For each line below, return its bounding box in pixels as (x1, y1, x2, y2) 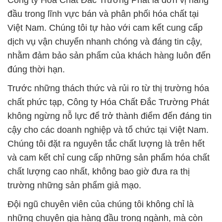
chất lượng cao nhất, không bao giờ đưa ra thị (7, 166, 190, 177)
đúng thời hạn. (7, 64, 65, 75)
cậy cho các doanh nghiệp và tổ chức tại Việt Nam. (7, 125, 209, 135)
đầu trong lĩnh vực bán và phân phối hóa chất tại (7, 9, 199, 19)
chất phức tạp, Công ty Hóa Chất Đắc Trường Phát (7, 97, 209, 108)
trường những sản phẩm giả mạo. (7, 180, 141, 191)
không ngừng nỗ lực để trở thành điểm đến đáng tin (7, 111, 212, 121)
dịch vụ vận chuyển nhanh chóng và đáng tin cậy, (7, 37, 202, 47)
